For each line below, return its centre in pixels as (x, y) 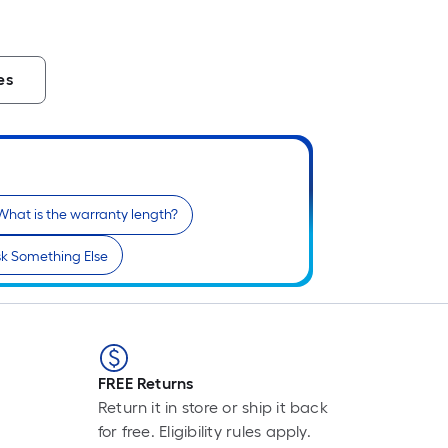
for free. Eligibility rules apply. (204, 432)
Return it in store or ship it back (212, 408)
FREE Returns (145, 384)
